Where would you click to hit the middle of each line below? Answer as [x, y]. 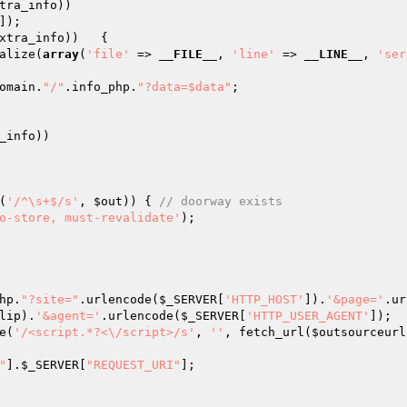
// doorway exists [221, 201]
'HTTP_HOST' [264, 299]
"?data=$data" [184, 87]
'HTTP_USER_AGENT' [308, 316]
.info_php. [101, 87]
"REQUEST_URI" [134, 365]
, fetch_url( [268, 332]
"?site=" [50, 299]
